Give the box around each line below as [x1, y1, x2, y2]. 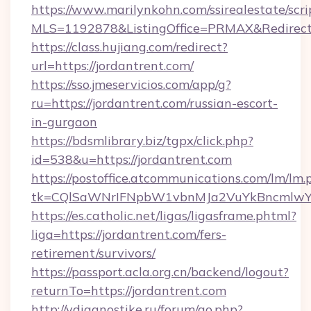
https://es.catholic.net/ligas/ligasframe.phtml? [31, 208, 296, 224]
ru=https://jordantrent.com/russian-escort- [31, 95, 278, 111]
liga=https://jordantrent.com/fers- [31, 226, 226, 242]
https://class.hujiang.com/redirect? [31, 39, 228, 55]
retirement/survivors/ [31, 245, 155, 261]
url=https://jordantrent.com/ [31, 58, 194, 74]
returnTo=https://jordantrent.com [31, 283, 226, 299]
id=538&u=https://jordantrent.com [31, 151, 232, 167]
